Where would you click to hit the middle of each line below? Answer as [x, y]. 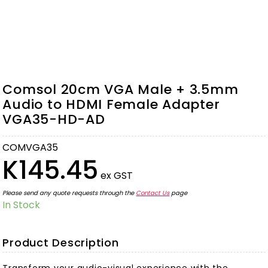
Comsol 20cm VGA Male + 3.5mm [121, 90]
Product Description [61, 243]
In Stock [22, 205]
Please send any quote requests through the [69, 193]
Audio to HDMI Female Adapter [111, 105]
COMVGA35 [31, 148]
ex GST [117, 176]
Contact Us [153, 193]
